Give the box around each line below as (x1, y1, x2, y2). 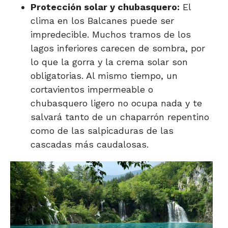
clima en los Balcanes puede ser (31, 15, 174, 26)
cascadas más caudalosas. (31, 139, 149, 150)
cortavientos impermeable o (31, 84, 153, 95)
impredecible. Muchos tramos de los (31, 29, 191, 40)
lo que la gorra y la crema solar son (31, 56, 188, 68)
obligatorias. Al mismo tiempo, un (31, 70, 178, 81)
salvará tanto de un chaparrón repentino (31, 111, 209, 123)
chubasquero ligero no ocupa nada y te (31, 98, 202, 109)
